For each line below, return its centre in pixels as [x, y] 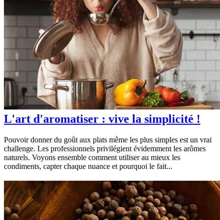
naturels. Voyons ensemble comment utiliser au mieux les [92, 157]
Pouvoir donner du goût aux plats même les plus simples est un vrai [108, 139]
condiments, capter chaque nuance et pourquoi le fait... [88, 166]
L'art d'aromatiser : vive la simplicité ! [102, 119]
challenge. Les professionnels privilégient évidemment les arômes [105, 148]
